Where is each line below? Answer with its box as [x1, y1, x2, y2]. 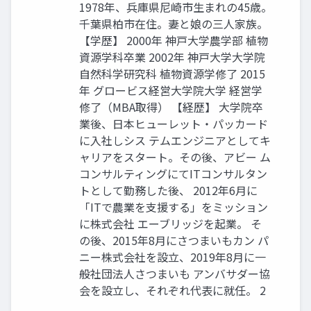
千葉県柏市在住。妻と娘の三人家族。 [79, 15, 268, 32]
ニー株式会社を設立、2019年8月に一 [79, 249, 266, 265]
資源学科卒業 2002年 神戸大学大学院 [79, 49, 265, 65]
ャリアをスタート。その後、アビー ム [79, 149, 271, 165]
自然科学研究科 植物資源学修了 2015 [79, 65, 265, 82]
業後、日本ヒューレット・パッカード [79, 115, 268, 132]
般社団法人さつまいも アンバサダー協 [79, 265, 270, 282]
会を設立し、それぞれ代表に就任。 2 [79, 282, 266, 299]
